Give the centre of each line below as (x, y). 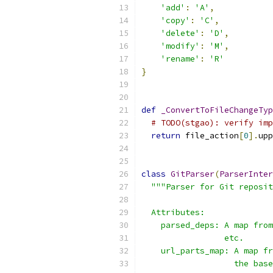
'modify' (180, 46)
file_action (210, 136)
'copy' (175, 20)
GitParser (193, 174)
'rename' (180, 59)
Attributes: (173, 212)
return (166, 136)
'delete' (180, 33)
